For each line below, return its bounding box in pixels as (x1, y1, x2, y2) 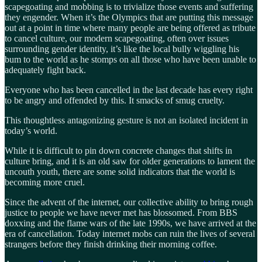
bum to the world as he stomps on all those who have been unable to (5, 54, 256, 64)
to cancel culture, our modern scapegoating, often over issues (5, 33, 229, 43)
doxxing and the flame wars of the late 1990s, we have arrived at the (5, 218, 256, 228)
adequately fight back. (5, 64, 86, 75)
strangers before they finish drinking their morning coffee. (5, 239, 219, 249)
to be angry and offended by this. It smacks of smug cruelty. (5, 95, 225, 105)
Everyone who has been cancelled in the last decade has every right (5, 84, 253, 95)
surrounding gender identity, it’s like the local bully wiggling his (5, 43, 239, 54)
